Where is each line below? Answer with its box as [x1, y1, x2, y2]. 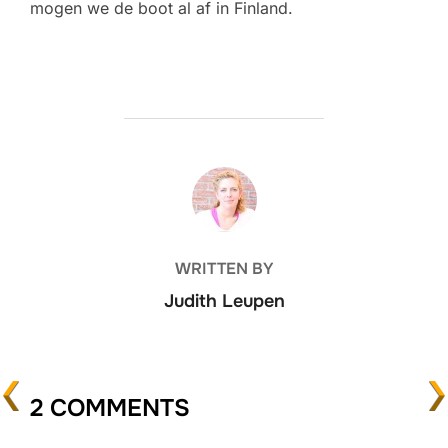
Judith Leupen [163, 289, 285, 312]
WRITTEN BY [174, 257, 274, 279]
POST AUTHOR [167, 166, 281, 188]
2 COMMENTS [30, 392, 190, 423]
